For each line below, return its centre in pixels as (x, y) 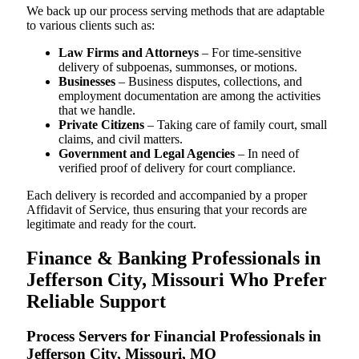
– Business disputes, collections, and (209, 81)
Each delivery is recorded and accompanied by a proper (167, 195)
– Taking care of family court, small (236, 124)
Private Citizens (101, 124)
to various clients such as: (91, 25)
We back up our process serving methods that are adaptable (175, 10)
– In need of (267, 153)
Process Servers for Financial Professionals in (174, 337)
